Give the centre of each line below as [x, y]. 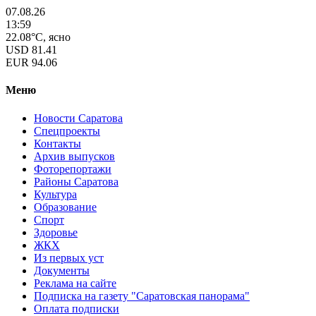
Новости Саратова [78, 118]
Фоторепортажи [73, 169]
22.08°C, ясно [38, 37]
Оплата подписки [77, 308]
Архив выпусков [74, 156]
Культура [55, 194]
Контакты [57, 143]
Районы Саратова [76, 181]
